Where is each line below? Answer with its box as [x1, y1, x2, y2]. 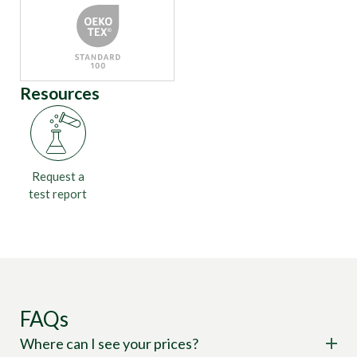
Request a [31, 169, 84, 183]
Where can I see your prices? [20, 335, 198, 352]
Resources [20, 83, 100, 103]
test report [29, 186, 87, 201]
